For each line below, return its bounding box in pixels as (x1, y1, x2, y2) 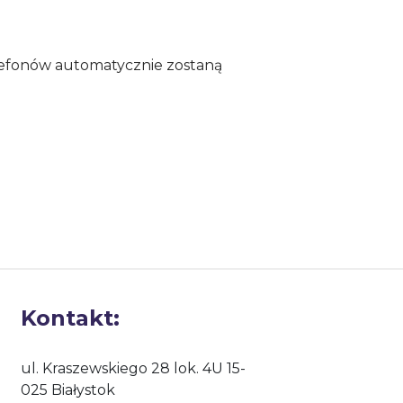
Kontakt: (21, 305, 120, 331)
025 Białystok (21, 381, 115, 399)
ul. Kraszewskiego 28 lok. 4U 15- (21, 360, 246, 377)
